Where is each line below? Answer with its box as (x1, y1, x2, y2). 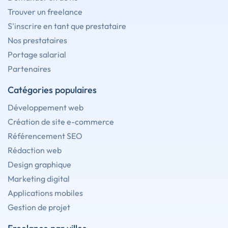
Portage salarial (8, 49, 66, 60)
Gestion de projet (8, 202, 70, 212)
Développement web (8, 102, 83, 112)
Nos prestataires (8, 35, 67, 45)
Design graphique (8, 159, 71, 169)
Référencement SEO (8, 131, 82, 141)
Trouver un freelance (8, 7, 82, 17)
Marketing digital (8, 174, 70, 184)
